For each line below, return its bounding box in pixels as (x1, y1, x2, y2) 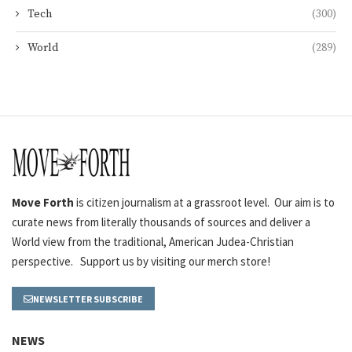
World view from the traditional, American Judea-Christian (12, 234, 294, 250)
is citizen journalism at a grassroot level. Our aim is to (76, 195, 335, 211)
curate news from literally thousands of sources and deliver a (12, 214, 310, 230)
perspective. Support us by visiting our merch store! (12, 254, 270, 269)
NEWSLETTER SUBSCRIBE (33, 293, 143, 306)
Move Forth (12, 195, 76, 211)
